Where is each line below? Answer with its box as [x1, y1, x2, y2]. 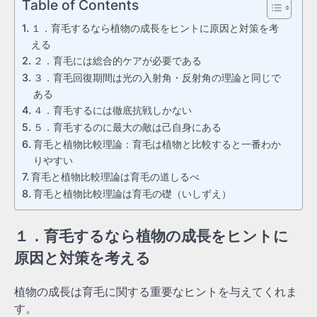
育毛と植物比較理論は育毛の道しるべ [30, 170, 200, 183]
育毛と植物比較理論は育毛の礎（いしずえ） [33, 187, 231, 200]
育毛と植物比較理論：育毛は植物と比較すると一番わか [33, 137, 281, 150]
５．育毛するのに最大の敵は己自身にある [33, 120, 221, 133]
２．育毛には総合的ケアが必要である [33, 54, 202, 67]
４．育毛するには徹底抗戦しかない [33, 103, 192, 116]
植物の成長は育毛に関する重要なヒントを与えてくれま [14, 284, 297, 299]
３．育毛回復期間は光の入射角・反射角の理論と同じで [33, 71, 281, 83]
